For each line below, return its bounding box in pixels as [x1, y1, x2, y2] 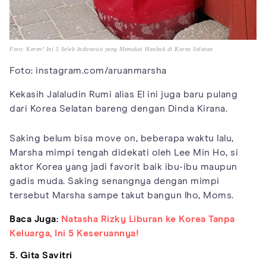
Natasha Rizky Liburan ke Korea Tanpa [61, 214, 235, 224]
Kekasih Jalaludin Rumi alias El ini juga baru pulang [9, 89, 237, 99]
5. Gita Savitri [9, 250, 72, 260]
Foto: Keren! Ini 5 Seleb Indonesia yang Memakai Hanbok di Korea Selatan [9, 45, 213, 52]
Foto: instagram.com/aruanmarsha [9, 65, 167, 75]
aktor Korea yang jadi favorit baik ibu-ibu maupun [9, 161, 237, 172]
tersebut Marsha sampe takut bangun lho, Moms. [9, 190, 234, 200]
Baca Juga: [9, 214, 58, 224]
